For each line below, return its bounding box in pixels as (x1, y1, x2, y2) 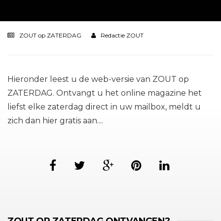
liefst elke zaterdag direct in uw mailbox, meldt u (7, 102, 201, 111)
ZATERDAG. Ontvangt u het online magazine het (7, 88, 202, 98)
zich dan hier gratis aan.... (7, 116, 103, 125)
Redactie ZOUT (101, 32, 144, 39)
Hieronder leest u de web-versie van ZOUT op (7, 74, 189, 84)
